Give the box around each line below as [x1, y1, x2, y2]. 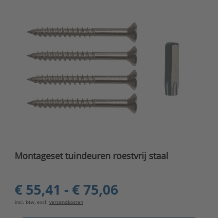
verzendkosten [49, 199, 83, 206]
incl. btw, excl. [15, 199, 49, 206]
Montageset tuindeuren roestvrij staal [15, 150, 168, 162]
